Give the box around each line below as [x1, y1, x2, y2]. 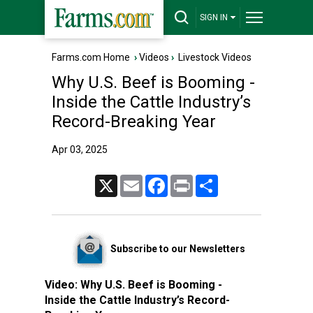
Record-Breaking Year [52, 112, 216, 131]
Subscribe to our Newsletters [110, 242, 245, 254]
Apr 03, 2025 [52, 144, 108, 155]
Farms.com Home [52, 52, 130, 63]
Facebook [168, 175, 205, 185]
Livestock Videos [178, 52, 252, 63]
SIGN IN [200, 13, 228, 22]
